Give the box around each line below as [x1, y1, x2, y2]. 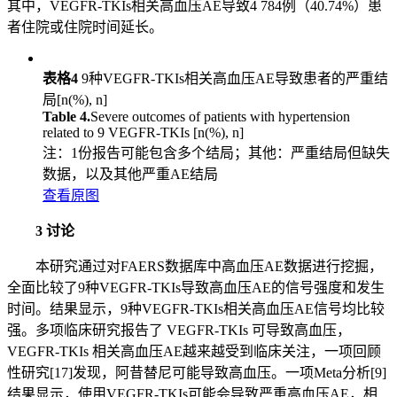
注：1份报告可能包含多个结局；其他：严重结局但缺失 [43, 145, 390, 161]
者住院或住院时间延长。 [7, 19, 163, 35]
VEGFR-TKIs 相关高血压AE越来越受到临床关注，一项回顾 [7, 344, 381, 360]
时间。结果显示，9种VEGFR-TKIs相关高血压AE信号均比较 [7, 301, 385, 317]
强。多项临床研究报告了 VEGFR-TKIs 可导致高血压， [7, 323, 351, 339]
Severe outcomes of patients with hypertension [90, 109, 350, 125]
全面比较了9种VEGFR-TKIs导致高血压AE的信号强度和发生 [7, 280, 385, 296]
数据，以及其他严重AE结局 [43, 167, 218, 183]
